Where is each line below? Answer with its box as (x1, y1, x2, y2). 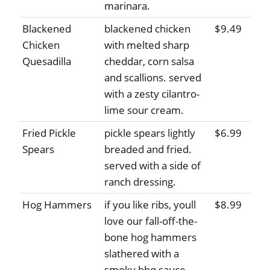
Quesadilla (22, 54, 71, 69)
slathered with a (104, 246, 179, 261)
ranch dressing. (104, 175, 176, 189)
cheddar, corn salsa (104, 54, 194, 69)
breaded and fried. (104, 142, 192, 157)
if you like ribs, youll (104, 198, 196, 212)
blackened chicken (104, 22, 190, 36)
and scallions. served (104, 71, 201, 85)
